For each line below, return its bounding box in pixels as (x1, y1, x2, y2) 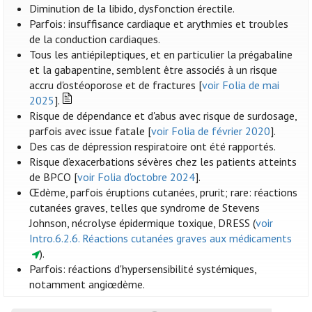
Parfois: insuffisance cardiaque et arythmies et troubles (29, 17, 289, 31)
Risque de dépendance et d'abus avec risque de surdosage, (29, 109, 297, 123)
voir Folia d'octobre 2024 (77, 170, 196, 185)
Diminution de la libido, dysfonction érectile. (29, 1, 235, 16)
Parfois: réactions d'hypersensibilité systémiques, (29, 262, 257, 276)
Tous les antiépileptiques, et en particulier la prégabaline (29, 47, 293, 62)
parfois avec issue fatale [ (29, 124, 152, 139)
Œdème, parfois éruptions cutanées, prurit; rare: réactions (29, 185, 298, 200)
